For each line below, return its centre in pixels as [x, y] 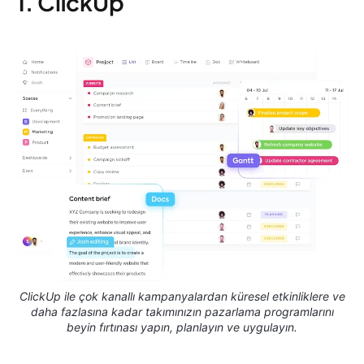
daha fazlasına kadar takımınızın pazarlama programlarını [182, 311]
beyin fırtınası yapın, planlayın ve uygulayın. [182, 327]
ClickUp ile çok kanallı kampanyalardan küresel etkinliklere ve [182, 296]
